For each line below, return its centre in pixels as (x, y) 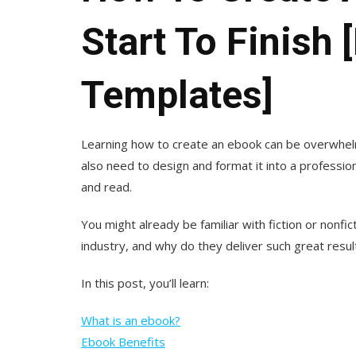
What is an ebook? (131, 320)
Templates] (177, 95)
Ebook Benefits (123, 341)
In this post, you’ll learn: (145, 282)
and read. (106, 186)
